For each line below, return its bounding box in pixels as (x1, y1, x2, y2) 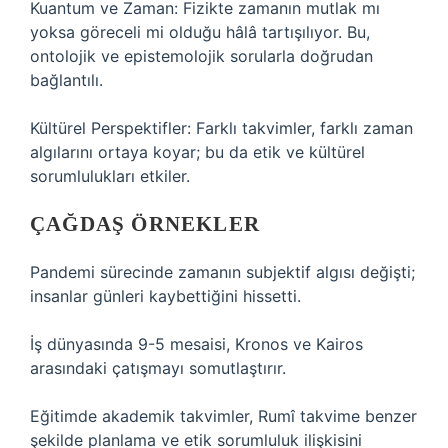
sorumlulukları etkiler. (30, 166, 190, 186)
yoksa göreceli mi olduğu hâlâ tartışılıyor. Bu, (30, 22, 370, 42)
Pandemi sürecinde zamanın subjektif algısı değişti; (30, 262, 415, 282)
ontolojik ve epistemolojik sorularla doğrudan (30, 46, 373, 66)
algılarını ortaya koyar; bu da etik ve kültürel (30, 142, 365, 162)
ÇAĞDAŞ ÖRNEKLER (30, 212, 260, 236)
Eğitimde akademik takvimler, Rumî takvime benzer (30, 406, 417, 426)
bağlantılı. (30, 70, 103, 90)
